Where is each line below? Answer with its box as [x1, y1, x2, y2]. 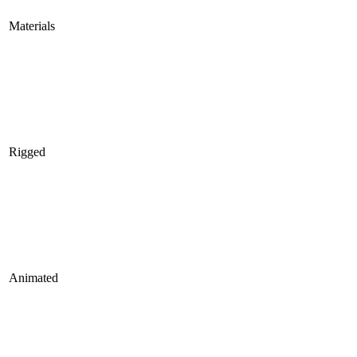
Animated [9, 271, 58, 285]
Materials [9, 19, 55, 33]
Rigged [9, 145, 45, 159]
